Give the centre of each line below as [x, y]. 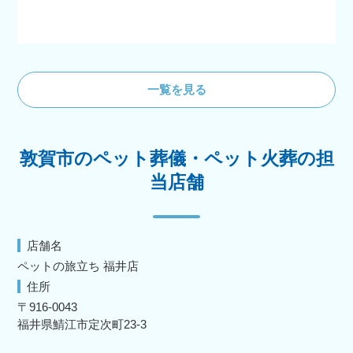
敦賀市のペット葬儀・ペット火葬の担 [176, 158]
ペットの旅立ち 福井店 [78, 266]
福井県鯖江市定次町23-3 [82, 324]
